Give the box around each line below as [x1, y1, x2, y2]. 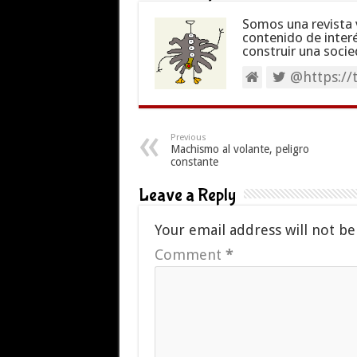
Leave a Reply [138, 185, 236, 206]
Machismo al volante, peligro [170, 143, 309, 155]
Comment [154, 246, 226, 263]
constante [170, 155, 218, 168]
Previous [170, 132, 206, 143]
